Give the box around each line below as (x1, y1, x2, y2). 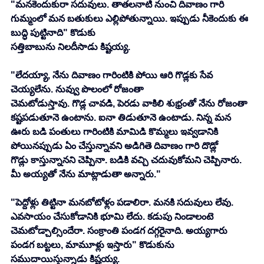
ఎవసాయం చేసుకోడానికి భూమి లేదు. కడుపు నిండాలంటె (11, 212, 216, 222)
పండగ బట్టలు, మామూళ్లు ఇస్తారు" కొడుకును (11, 240, 177, 250)
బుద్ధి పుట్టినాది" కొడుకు (11, 28, 95, 38)
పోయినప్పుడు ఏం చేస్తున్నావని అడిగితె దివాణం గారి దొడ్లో (11, 141, 220, 151)
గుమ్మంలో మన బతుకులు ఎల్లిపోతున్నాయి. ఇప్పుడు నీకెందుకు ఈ (11, 14, 250, 24)
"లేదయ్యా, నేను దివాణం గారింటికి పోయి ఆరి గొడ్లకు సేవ (11, 70, 215, 81)
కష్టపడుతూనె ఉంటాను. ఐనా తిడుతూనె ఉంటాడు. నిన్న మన (11, 113, 233, 123)
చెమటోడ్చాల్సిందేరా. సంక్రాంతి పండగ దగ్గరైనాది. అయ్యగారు (11, 226, 230, 236)
